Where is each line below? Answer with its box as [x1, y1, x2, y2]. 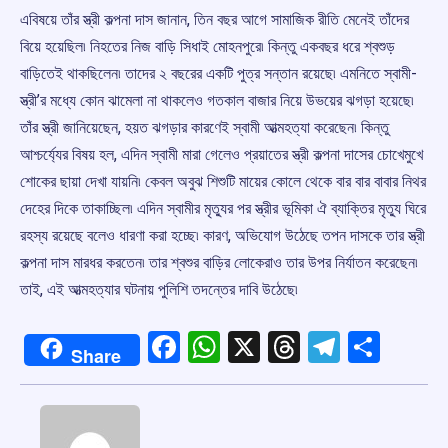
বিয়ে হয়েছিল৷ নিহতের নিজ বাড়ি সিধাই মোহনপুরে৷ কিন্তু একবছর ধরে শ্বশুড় [20, 37, 395, 57]
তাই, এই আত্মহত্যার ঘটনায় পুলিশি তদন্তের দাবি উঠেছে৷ [20, 280, 298, 300]
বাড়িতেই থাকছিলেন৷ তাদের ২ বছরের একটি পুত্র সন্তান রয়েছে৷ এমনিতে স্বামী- [20, 64, 417, 84]
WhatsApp [220, 328, 364, 367]
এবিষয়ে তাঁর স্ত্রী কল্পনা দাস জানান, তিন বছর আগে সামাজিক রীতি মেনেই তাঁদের [20, 10, 409, 30]
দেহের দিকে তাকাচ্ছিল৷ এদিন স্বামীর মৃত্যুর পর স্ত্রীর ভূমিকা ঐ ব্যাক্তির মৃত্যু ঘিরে [20, 199, 426, 219]
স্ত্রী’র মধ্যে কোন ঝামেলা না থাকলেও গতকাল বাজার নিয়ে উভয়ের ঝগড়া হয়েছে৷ [20, 91, 414, 111]
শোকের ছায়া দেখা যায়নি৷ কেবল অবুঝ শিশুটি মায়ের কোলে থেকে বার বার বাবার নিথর [20, 172, 426, 192]
